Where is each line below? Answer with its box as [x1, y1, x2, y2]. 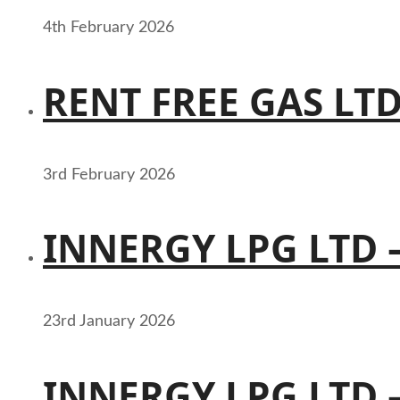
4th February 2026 [43, 20, 174, 37]
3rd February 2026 [43, 166, 175, 183]
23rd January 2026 [43, 313, 175, 330]
